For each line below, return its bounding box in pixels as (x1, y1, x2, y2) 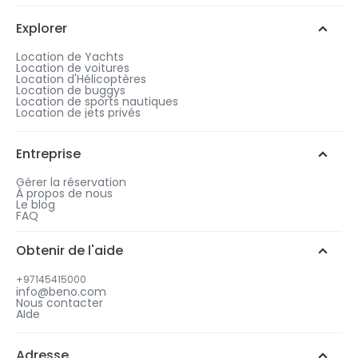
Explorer (16, 19, 67, 38)
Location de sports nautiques (16, 93, 178, 110)
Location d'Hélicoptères (16, 71, 146, 88)
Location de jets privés (16, 105, 141, 121)
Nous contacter (16, 295, 103, 312)
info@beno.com (16, 284, 106, 300)
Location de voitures (16, 60, 129, 77)
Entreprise (16, 145, 81, 164)
